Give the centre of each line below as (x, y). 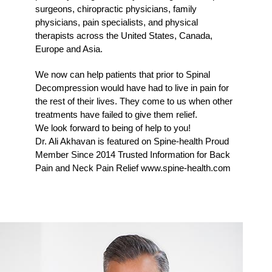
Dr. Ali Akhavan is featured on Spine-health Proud (132, 141)
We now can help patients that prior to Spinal (123, 74)
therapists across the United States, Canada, (124, 35)
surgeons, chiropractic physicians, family (116, 8)
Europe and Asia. (69, 49)
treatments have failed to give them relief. (117, 114)
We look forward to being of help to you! (113, 127)
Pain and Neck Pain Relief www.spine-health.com (133, 168)
